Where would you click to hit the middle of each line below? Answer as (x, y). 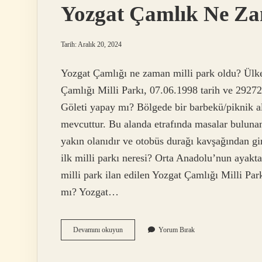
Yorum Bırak (177, 230)
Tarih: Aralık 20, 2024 (91, 44)
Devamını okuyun (98, 230)
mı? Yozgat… (90, 192)
